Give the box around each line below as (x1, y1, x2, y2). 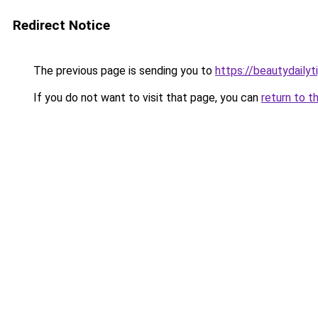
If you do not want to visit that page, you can (31, 91, 261, 104)
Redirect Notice (13, 17, 110, 33)
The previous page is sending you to (31, 64, 215, 77)
